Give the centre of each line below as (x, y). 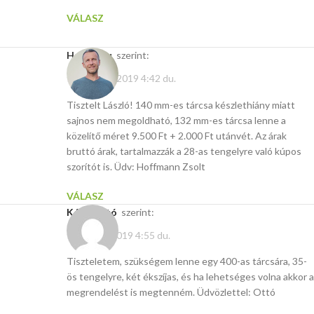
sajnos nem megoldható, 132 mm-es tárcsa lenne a (176, 120)
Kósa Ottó (95, 212)
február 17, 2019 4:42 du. (121, 78)
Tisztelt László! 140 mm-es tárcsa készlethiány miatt (181, 104)
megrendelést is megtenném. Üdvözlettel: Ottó (171, 292)
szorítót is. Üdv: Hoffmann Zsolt (136, 166)
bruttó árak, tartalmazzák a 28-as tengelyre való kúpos (184, 151)
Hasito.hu (93, 55)
